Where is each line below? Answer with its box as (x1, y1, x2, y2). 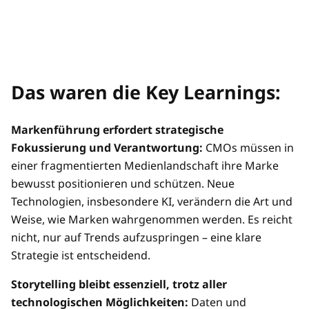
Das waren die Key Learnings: (11, 79, 281, 106)
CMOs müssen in (203, 140, 294, 156)
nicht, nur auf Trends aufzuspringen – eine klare (11, 230, 261, 246)
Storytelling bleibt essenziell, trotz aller (11, 277, 227, 292)
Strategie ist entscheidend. (11, 248, 150, 263)
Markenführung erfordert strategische (11, 122, 223, 138)
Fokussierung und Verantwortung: (11, 140, 203, 156)
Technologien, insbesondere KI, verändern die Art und (11, 194, 292, 210)
